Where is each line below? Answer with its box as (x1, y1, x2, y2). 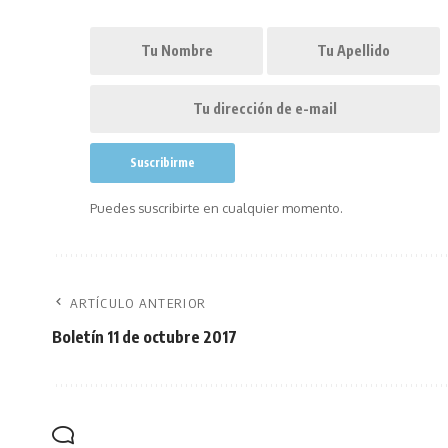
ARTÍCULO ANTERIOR (70, 295, 207, 311)
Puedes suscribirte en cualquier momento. (90, 200, 344, 216)
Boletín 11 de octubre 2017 (52, 327, 237, 347)
